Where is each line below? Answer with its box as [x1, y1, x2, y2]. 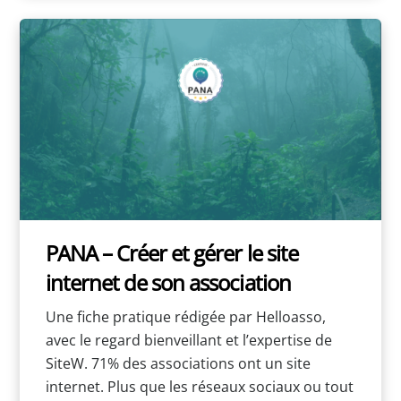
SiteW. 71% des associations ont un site [45, 354, 311, 374]
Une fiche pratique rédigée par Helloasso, [45, 307, 326, 328]
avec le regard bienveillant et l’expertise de [45, 330, 332, 351]
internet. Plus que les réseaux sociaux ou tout [45, 377, 354, 397]
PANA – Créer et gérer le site [45, 237, 298, 268]
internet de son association [45, 267, 291, 297]
